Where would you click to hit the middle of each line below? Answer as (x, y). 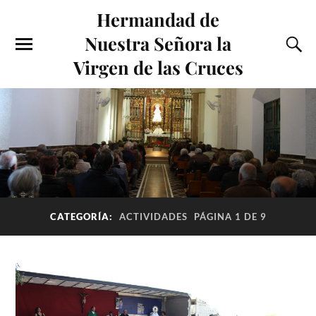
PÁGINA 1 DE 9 (230, 217)
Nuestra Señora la (158, 43)
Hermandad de (158, 19)
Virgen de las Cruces (158, 67)
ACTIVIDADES (153, 217)
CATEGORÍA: (83, 217)
